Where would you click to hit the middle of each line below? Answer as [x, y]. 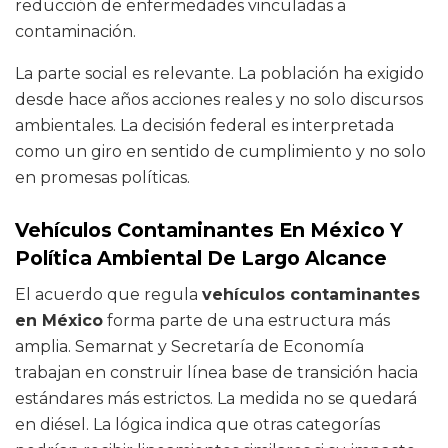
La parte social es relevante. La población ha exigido [219, 73]
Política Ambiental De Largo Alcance [201, 258]
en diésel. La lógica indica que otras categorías [197, 424]
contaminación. [75, 31]
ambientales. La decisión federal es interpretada [204, 125]
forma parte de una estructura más [246, 320]
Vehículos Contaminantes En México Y [209, 230]
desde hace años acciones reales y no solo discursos [219, 99]
